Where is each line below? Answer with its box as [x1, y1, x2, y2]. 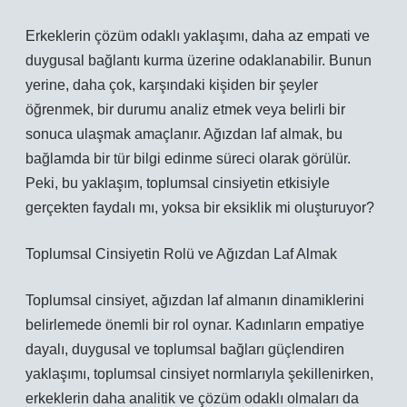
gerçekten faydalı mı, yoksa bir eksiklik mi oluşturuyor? [25, 200, 374, 215]
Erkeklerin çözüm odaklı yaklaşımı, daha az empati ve [25, 28, 370, 44]
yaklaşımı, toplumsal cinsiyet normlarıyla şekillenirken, [25, 366, 373, 382]
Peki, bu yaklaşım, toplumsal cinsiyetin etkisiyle [25, 175, 330, 191]
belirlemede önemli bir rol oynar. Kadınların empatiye [25, 317, 364, 333]
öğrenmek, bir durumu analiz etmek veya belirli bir [25, 102, 345, 117]
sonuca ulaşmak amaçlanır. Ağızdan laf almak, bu [25, 126, 342, 142]
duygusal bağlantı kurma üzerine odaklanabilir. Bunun [25, 53, 372, 68]
